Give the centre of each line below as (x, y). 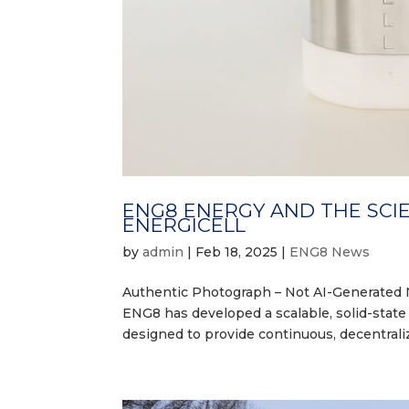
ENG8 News (330, 252)
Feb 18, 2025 (237, 252)
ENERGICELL (184, 225)
